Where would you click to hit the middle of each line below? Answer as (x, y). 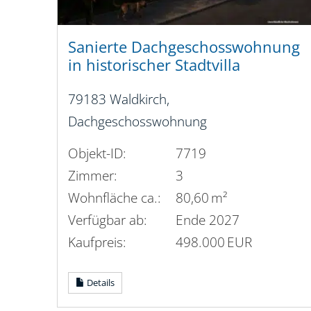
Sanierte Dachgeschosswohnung (184, 47)
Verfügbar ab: (108, 219)
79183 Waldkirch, (119, 99)
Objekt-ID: (97, 153)
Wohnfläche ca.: (115, 197)
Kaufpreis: (97, 242)
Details (100, 282)
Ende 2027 (207, 219)
